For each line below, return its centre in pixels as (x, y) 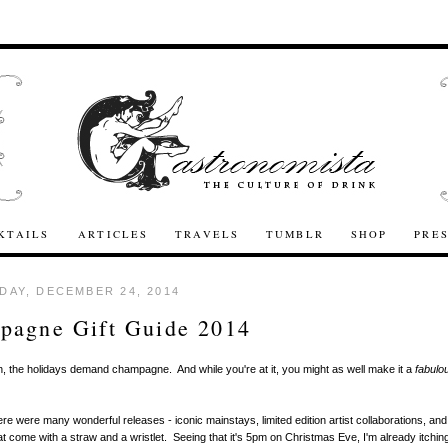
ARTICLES (113, 234)
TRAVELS (207, 234)
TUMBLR (295, 234)
